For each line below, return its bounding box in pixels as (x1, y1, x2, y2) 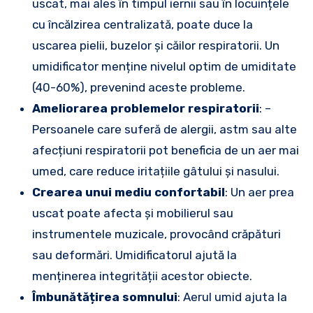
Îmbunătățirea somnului (32, 290, 177, 304)
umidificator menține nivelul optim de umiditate (32, 59, 296, 73)
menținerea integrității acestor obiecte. (32, 269, 252, 283)
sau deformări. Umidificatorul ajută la (32, 248, 237, 262)
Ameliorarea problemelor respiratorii (32, 101, 259, 115)
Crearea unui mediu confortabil (32, 185, 225, 199)
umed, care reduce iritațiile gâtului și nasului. (32, 164, 279, 178)
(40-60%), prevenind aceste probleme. (32, 80, 245, 94)
